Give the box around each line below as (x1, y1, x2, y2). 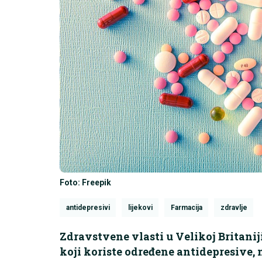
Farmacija (170, 203, 202, 212)
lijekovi (127, 203, 153, 212)
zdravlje (220, 203, 247, 212)
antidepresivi (65, 203, 110, 212)
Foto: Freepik (60, 177, 111, 187)
